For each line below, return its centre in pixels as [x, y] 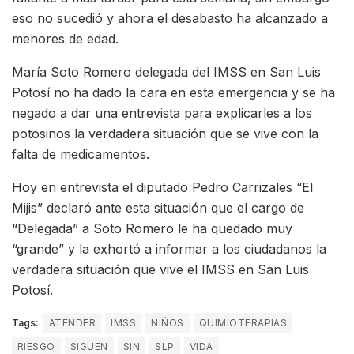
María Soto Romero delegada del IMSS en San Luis [166, 72]
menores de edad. [65, 38]
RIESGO [36, 346]
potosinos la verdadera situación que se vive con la [165, 133]
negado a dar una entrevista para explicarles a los [162, 113]
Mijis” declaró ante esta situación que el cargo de [158, 207]
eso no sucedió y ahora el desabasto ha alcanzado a [170, 18]
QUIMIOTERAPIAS [243, 322]
